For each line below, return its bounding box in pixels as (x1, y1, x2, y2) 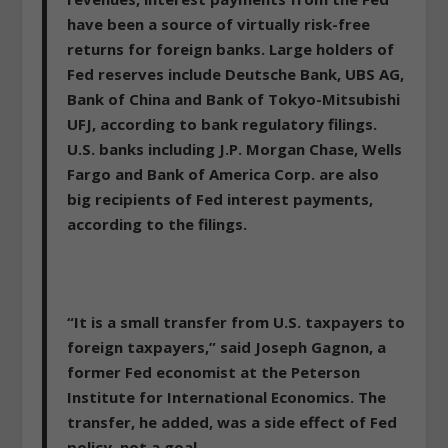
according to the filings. (67, 214, 248, 235)
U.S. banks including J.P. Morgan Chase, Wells (67, 139, 403, 160)
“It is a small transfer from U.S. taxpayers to (67, 312, 406, 333)
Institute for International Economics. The (67, 387, 387, 408)
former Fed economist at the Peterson (67, 362, 361, 383)
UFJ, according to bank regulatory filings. (67, 114, 378, 135)
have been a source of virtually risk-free (67, 14, 371, 35)
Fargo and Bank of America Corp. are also (67, 164, 380, 185)
